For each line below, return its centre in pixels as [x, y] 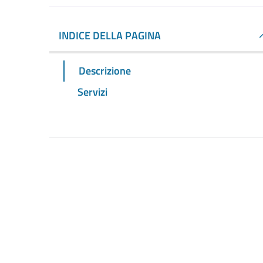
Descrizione [105, 70]
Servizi [92, 92]
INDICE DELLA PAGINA [110, 36]
